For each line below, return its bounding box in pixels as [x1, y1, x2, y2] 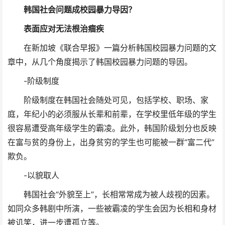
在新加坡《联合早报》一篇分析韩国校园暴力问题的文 [8, 43, 216, 53]
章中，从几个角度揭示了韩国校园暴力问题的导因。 [8, 57, 192, 67]
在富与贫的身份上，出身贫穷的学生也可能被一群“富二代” [8, 138, 214, 148]
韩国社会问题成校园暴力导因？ [8, 5, 136, 15]
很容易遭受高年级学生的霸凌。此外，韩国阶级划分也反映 [8, 124, 216, 134]
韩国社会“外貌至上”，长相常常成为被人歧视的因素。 [8, 190, 214, 200]
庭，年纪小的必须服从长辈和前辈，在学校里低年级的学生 [8, 109, 216, 120]
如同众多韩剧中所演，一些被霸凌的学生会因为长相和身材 [8, 204, 216, 214]
